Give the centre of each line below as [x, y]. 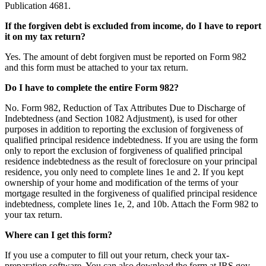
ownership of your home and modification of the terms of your [121, 182]
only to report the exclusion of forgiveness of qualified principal [123, 150]
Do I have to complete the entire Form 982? [92, 87]
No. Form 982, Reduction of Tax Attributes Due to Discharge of [125, 107]
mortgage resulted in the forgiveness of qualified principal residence [131, 193]
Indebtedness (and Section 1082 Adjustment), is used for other [121, 118]
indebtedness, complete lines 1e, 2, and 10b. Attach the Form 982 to [132, 204]
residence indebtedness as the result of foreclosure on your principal [131, 161]
